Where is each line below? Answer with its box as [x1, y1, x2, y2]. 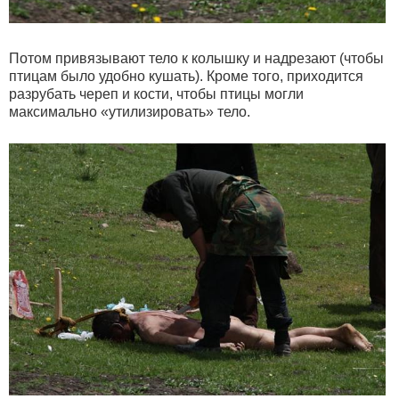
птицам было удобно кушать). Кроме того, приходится [9, 69, 363, 85]
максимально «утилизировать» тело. [9, 104, 250, 120]
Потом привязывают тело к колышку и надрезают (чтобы [9, 51, 384, 67]
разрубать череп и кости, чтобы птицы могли [9, 86, 304, 102]
